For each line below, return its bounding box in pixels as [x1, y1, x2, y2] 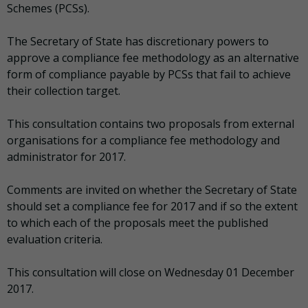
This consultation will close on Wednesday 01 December [7, 265, 294, 280]
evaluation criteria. [7, 232, 102, 247]
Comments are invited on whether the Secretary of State [7, 182, 297, 198]
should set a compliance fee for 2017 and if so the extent [7, 199, 298, 214]
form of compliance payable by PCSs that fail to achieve [7, 67, 291, 82]
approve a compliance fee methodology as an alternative [7, 50, 299, 66]
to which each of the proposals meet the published [7, 215, 268, 231]
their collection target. [7, 83, 120, 99]
